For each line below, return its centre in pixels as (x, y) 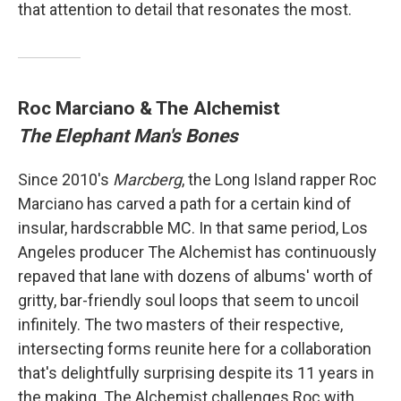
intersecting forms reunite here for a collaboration (195, 349)
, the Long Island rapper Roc (279, 180)
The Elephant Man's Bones (128, 136)
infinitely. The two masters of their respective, (180, 325)
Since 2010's (65, 180)
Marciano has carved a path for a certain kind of (185, 204)
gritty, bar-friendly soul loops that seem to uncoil (188, 301)
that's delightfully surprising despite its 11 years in (196, 373)
